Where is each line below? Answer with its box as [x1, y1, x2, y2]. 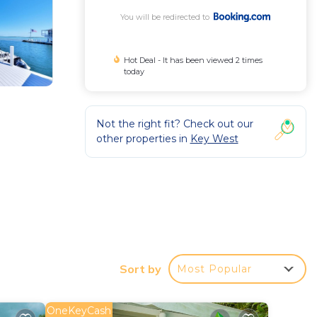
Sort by [120, 262, 161, 277]
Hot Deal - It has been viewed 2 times [124, 55, 263, 65]
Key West [190, 132, 238, 145]
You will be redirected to [120, 12, 214, 22]
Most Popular [177, 263, 252, 276]
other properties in [96, 132, 190, 145]
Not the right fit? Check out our [96, 117, 253, 130]
